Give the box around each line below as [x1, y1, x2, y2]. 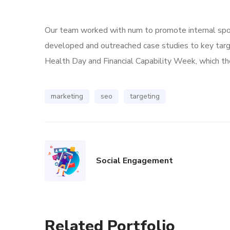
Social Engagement [96, 155, 173, 166]
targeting [130, 91, 160, 101]
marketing [51, 91, 83, 101]
